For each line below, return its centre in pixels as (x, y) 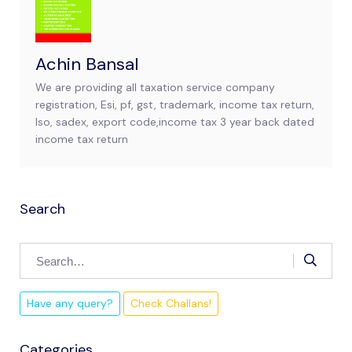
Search (42, 209)
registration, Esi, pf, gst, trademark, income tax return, (175, 105)
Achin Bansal (87, 64)
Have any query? (70, 304)
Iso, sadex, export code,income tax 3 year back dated (175, 122)
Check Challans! (171, 304)
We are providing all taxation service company (155, 88)
